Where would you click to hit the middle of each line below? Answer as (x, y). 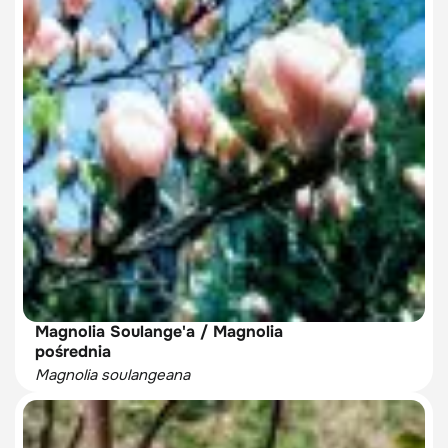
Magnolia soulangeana (112, 374)
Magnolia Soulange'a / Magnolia (159, 331)
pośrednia (73, 351)
